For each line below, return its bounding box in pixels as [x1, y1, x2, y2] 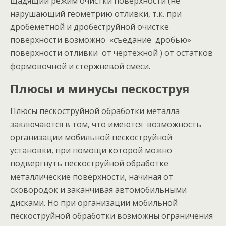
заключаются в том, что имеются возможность [10, 119, 201, 130]
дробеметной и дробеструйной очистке [10, 21, 169, 32]
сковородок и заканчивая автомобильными [10, 184, 187, 195]
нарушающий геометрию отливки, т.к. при [10, 8, 182, 19]
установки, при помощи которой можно [10, 145, 172, 156]
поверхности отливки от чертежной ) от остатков [10, 47, 213, 59]
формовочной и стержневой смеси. [10, 61, 150, 72]
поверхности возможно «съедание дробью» [10, 34, 193, 45]
